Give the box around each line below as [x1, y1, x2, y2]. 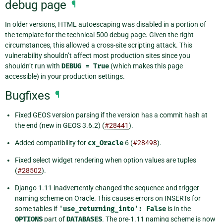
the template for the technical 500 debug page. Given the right [5, 31, 194, 39]
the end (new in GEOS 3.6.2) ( [15, 121, 105, 130]
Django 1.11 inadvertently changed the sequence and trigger [15, 184, 199, 192]
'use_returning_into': [59, 205, 142, 214]
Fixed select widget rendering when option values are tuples [15, 156, 196, 165]
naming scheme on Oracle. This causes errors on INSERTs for [15, 194, 201, 203]
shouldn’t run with [5, 62, 61, 70]
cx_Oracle [88, 139, 123, 148]
